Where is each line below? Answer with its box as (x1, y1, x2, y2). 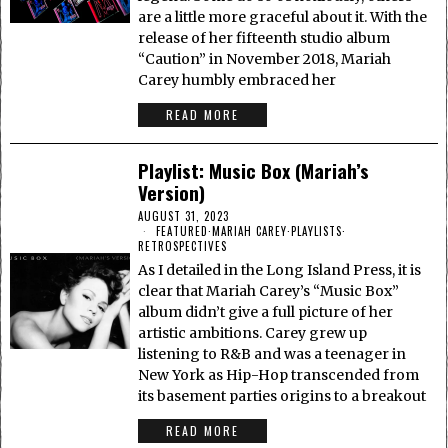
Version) (138, 178, 206, 207)
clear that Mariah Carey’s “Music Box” (138, 282, 400, 301)
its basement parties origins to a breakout (138, 387, 427, 406)
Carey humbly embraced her (138, 71, 337, 90)
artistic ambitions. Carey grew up (138, 324, 368, 343)
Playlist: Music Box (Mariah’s (138, 156, 370, 185)
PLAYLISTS (291, 223, 343, 240)
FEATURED (156, 223, 209, 240)
